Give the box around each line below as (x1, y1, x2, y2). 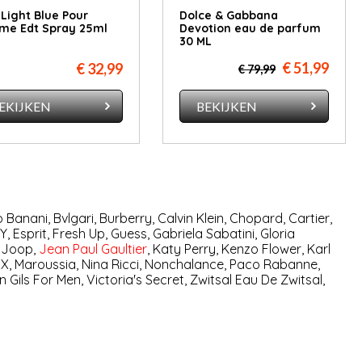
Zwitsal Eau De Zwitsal (189, 271, 322, 288)
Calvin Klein (157, 210, 224, 227)
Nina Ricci (81, 256, 139, 273)
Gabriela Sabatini (152, 225, 255, 242)
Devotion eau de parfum (179, 21, 321, 36)
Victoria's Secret (86, 271, 184, 288)
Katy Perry (152, 241, 216, 258)
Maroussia (14, 256, 76, 273)
